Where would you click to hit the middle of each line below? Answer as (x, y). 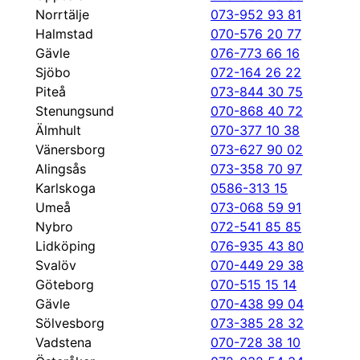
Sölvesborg (70, 323)
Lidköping (65, 246)
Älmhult (58, 130)
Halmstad (64, 34)
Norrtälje (62, 14)
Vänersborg (70, 149)
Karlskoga (65, 188)
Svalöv (56, 265)
